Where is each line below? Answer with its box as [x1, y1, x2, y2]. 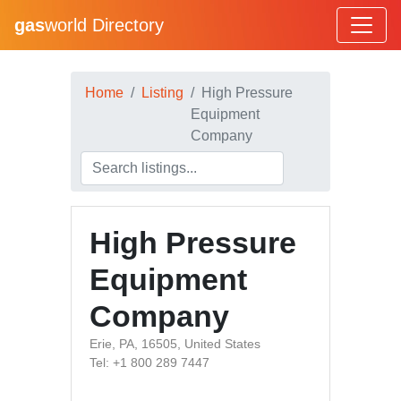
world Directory [45, 15, 164, 35]
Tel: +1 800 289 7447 [90, 355, 209, 370]
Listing [141, 85, 183, 100]
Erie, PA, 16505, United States [90, 337, 260, 351]
